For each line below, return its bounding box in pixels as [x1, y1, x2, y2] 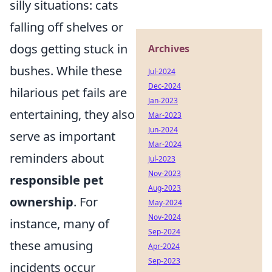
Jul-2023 [148, 154, 175, 164]
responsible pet [10, 171, 104, 188]
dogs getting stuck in [10, 40, 127, 57]
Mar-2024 [148, 139, 182, 149]
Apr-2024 [148, 241, 180, 251]
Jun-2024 [148, 124, 178, 135]
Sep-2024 [148, 226, 180, 237]
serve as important [10, 127, 115, 144]
